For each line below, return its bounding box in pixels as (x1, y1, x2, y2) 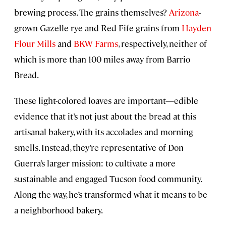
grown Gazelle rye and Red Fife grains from (14, 22, 180, 34)
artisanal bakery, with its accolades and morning (14, 126, 193, 138)
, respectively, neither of (118, 38, 207, 49)
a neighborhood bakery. (14, 204, 103, 216)
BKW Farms (74, 38, 118, 49)
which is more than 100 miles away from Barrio (14, 53, 190, 65)
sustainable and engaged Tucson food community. (14, 173, 201, 185)
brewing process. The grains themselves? (14, 7, 169, 18)
